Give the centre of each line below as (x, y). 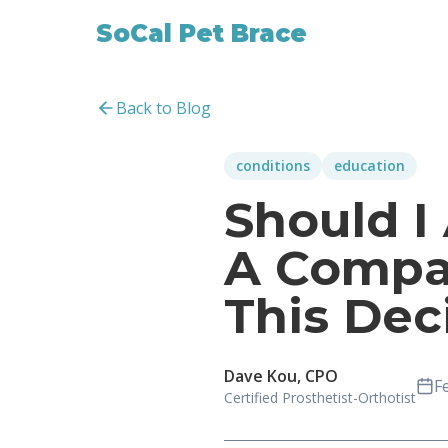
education (369, 165)
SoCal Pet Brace (201, 33)
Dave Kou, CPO (281, 376)
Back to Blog (163, 108)
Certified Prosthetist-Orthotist (320, 397)
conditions (273, 165)
